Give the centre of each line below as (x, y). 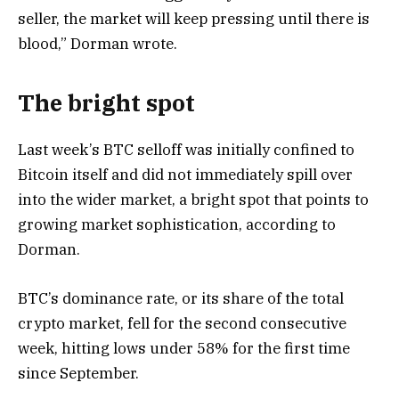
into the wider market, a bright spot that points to (193, 200)
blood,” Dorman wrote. (98, 43)
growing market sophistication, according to (177, 225)
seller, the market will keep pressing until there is (194, 18)
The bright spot (106, 103)
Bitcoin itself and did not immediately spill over (185, 175)
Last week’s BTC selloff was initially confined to (186, 150)
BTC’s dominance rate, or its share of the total (181, 298)
